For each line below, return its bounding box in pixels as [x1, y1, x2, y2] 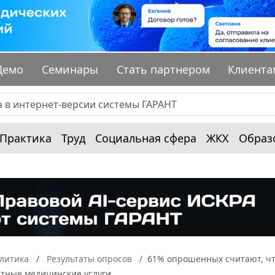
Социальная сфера [95, 131, 196, 146]
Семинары [42, 62, 99, 77]
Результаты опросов [47, 252, 132, 265]
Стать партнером [116, 62, 210, 77]
